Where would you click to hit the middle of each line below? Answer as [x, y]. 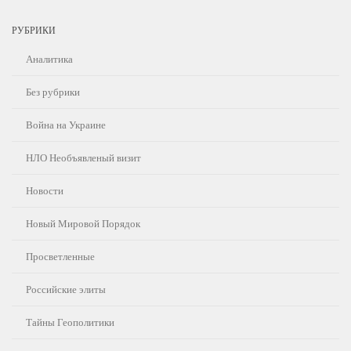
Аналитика [49, 58]
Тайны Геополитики [70, 322]
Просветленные [60, 256]
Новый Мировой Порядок [83, 223]
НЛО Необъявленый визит [83, 157]
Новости [45, 190]
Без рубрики [53, 91]
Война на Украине [66, 124]
